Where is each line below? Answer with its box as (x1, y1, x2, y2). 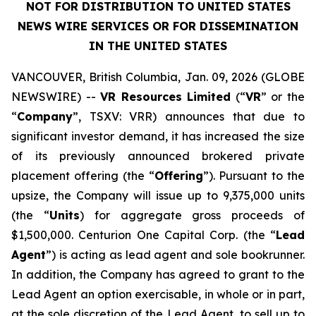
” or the (260, 90, 305, 104)
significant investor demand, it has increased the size (11, 129, 305, 143)
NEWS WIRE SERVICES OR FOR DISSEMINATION (18, 19, 298, 33)
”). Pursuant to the (202, 169, 305, 183)
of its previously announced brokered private (11, 149, 305, 163)
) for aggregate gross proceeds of (79, 208, 305, 222)
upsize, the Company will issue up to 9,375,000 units (11, 188, 305, 202)
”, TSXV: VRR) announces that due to (73, 109, 305, 123)
